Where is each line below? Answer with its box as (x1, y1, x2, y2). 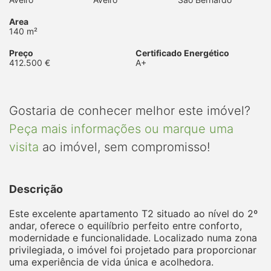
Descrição (9, 182, 63, 195)
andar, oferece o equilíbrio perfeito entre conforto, (9, 219, 242, 232)
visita (9, 139, 39, 154)
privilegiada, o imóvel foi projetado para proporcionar (9, 243, 256, 256)
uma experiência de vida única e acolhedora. (9, 255, 214, 268)
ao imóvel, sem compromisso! (39, 139, 210, 154)
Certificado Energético (135, 47, 229, 58)
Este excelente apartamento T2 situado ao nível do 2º (9, 207, 258, 220)
